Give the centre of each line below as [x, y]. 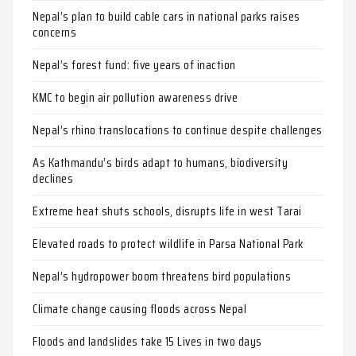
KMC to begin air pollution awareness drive [135, 98]
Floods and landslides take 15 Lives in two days [147, 342]
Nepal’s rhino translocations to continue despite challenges [178, 130]
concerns [54, 33]
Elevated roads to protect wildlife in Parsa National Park [168, 244]
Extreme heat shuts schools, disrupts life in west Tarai [167, 211]
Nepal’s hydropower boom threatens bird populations [162, 277]
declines [53, 179]
